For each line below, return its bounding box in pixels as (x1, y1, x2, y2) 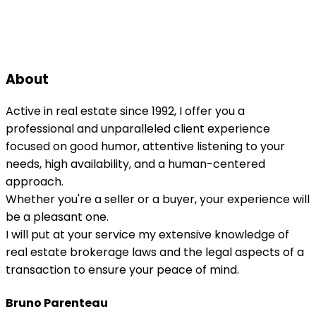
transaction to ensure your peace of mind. (6, 262, 239, 279)
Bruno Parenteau (6, 294, 108, 311)
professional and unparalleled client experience (6, 121, 270, 138)
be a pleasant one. (6, 209, 109, 226)
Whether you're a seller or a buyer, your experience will (6, 191, 310, 208)
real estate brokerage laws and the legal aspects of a (6, 244, 304, 261)
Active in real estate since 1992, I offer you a (6, 103, 245, 120)
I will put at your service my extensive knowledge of (6, 226, 289, 243)
